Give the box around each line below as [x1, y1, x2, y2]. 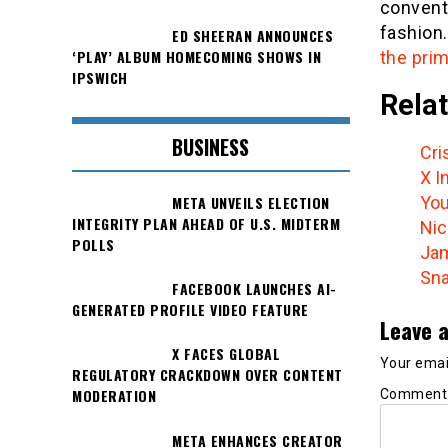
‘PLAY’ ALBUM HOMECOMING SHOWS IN [72, 46, 321, 68]
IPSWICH [72, 67, 128, 89]
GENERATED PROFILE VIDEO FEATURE [72, 299, 309, 321]
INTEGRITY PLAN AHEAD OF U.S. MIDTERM [72, 212, 340, 234]
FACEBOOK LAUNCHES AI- [172, 278, 337, 300]
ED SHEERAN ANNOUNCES [172, 25, 333, 47]
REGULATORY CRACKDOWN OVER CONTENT [72, 364, 343, 386]
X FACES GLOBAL [172, 343, 280, 365]
